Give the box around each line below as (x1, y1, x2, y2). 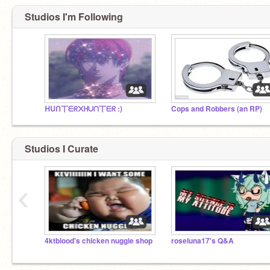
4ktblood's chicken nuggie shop (45, 236, 152, 246)
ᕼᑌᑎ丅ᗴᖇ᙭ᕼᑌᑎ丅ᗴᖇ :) (45, 103, 122, 114)
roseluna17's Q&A (171, 236, 234, 246)
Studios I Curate (25, 142, 98, 155)
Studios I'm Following (25, 9, 123, 24)
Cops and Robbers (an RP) (171, 103, 262, 114)
